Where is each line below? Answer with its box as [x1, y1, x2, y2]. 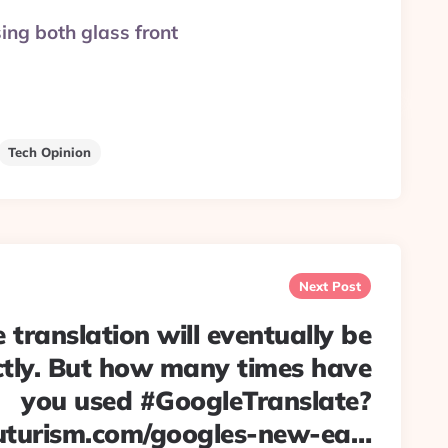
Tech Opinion [8, 144, 91, 160]
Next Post [299, 278, 361, 294]
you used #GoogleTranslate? [21, 384, 371, 417]
